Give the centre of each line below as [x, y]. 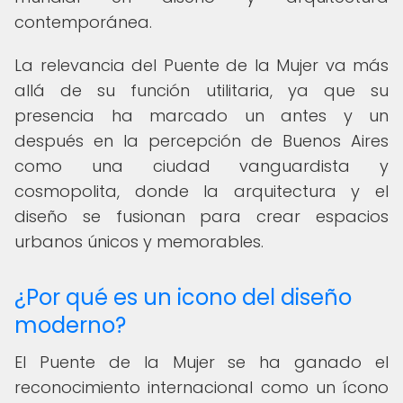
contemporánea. [83, 22]
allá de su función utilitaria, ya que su [201, 90]
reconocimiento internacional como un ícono [201, 387]
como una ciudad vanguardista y [201, 166]
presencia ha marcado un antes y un [201, 116]
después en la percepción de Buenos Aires [201, 141]
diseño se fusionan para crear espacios [201, 216]
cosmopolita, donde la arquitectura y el [201, 191]
